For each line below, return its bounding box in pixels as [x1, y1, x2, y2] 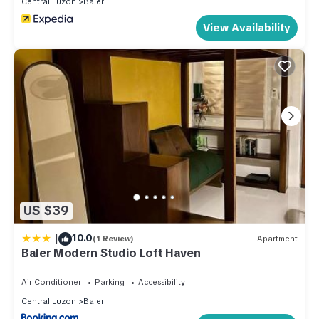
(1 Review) [93, 234, 134, 244]
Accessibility [138, 276, 185, 287]
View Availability [203, 20, 291, 35]
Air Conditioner [21, 276, 81, 287]
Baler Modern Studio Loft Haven [21, 245, 201, 261]
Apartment [257, 234, 298, 244]
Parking [95, 276, 125, 287]
